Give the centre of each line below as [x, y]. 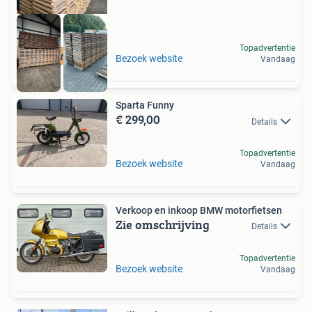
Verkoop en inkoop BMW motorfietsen [253, 211]
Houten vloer [62, 57]
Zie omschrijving [163, 225]
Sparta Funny [145, 106]
